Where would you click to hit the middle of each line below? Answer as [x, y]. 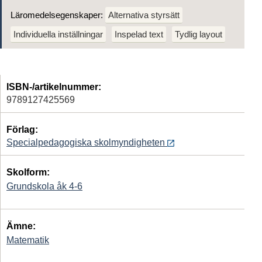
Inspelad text [139, 34]
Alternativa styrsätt [144, 15]
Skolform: [28, 172]
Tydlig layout [199, 34]
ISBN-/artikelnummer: [54, 87]
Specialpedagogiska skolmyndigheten [87, 142]
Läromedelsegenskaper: [58, 15]
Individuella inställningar [58, 34]
